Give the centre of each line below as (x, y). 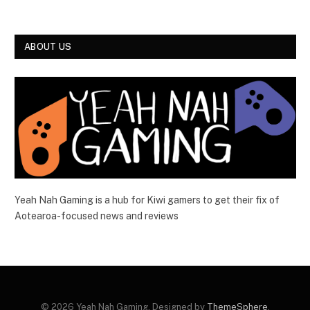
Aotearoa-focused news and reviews (97, 216)
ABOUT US (48, 46)
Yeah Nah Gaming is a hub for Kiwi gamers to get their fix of (147, 200)
